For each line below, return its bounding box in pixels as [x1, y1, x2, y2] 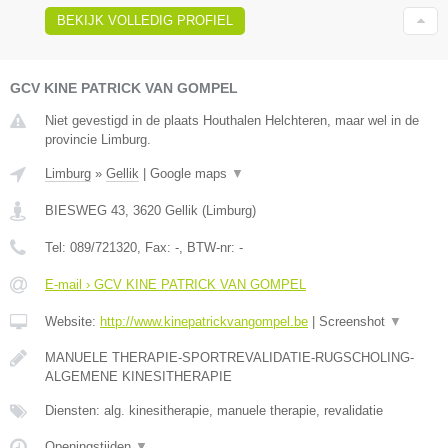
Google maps [150, 166, 231, 182]
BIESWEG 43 [45, 203, 125, 219]
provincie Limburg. [45, 132, 151, 148]
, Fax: [137, 240, 175, 256]
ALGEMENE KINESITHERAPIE [45, 369, 232, 385]
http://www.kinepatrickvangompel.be [100, 314, 308, 330]
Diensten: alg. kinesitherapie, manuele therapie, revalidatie [45, 403, 383, 419]
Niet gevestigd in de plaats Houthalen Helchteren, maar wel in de [45, 113, 419, 129]
